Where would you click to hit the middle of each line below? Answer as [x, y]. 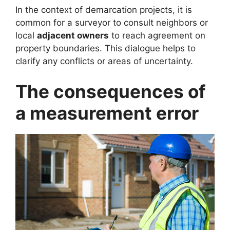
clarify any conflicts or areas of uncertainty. [104, 61]
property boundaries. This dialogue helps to [106, 48]
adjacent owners [73, 35]
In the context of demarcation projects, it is [104, 9]
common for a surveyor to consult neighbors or [112, 22]
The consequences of [111, 92]
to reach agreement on [157, 35]
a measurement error [107, 113]
